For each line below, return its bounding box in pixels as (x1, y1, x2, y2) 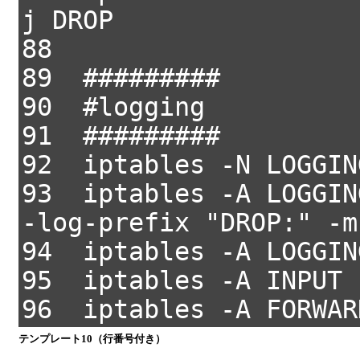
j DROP (22, 6, 113, 35)
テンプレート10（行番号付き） (18, 333, 166, 345)
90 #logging (22, 92, 205, 121)
